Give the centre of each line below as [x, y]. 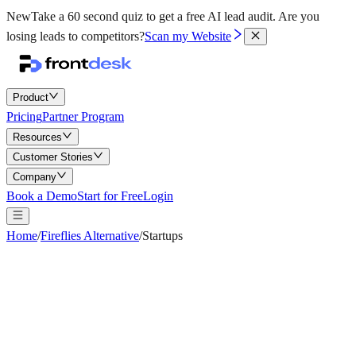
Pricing [24, 116]
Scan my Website [188, 36]
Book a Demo [42, 196]
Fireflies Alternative [90, 236]
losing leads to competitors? [75, 36]
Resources [37, 137]
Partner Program [83, 116]
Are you [299, 16]
